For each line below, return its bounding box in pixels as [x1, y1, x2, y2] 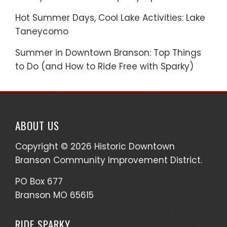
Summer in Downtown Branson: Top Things [15, 46, 201, 59]
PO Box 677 [15, 175, 63, 187]
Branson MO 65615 [15, 188, 94, 201]
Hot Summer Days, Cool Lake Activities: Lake [15, 11, 205, 24]
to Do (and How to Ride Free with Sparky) [15, 60, 194, 72]
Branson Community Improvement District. [15, 154, 202, 166]
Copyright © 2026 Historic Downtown [15, 140, 175, 153]
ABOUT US [15, 117, 59, 133]
